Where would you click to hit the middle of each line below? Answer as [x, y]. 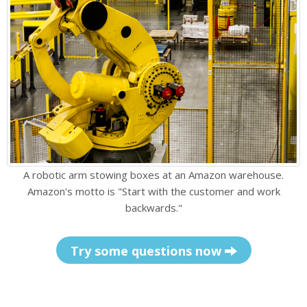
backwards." [153, 208]
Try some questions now [147, 251]
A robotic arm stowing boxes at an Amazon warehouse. [153, 175]
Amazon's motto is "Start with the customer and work [153, 192]
